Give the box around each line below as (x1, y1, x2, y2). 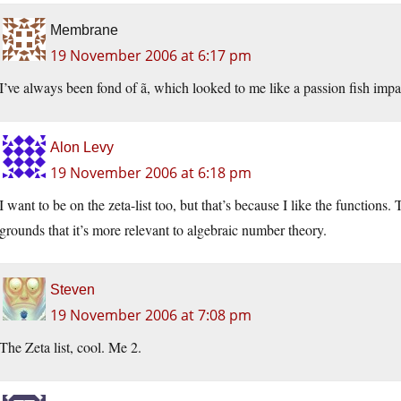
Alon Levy (50, 139, 114, 155)
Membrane (50, 21, 118, 38)
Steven (50, 281, 95, 297)
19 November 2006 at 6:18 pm (50, 162, 252, 183)
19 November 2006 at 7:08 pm (50, 304, 252, 325)
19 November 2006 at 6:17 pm (50, 45, 252, 65)
